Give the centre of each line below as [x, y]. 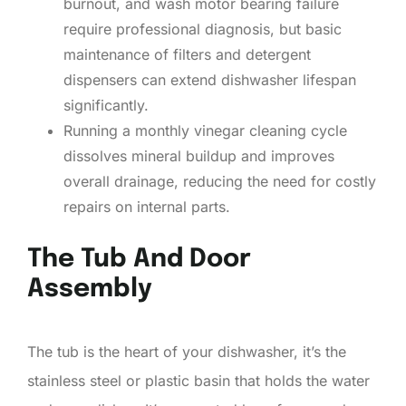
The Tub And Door [139, 259]
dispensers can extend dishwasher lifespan [210, 79]
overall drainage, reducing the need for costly [220, 181]
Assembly [90, 289]
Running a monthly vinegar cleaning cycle [205, 130]
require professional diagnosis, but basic [203, 29]
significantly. [106, 105]
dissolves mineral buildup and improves [199, 155]
